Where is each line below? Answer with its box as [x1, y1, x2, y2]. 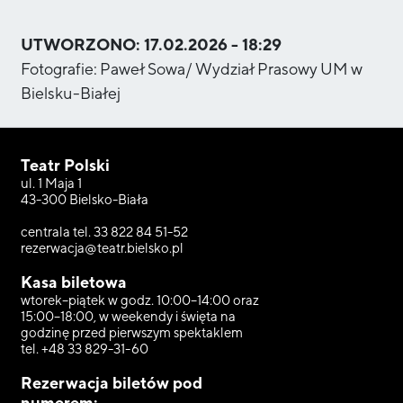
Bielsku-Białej [20, 84, 121, 103]
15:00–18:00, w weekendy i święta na [20, 309, 236, 325]
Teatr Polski [20, 156, 110, 175]
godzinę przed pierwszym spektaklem [20, 325, 243, 341]
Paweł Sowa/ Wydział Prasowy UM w [99, 59, 363, 78]
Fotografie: [20, 59, 100, 78]
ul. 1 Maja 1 [20, 175, 82, 192]
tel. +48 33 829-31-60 [20, 341, 148, 357]
